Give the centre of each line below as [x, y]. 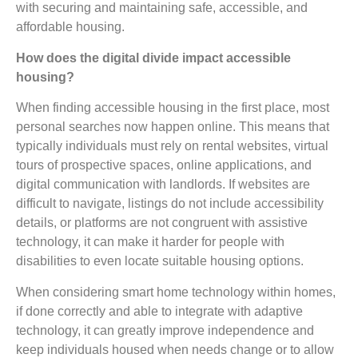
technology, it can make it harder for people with [150, 242]
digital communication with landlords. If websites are [163, 185]
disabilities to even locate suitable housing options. [160, 261]
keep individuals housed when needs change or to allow [175, 349]
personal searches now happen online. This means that [173, 127]
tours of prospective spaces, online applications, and [164, 165]
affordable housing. [70, 27]
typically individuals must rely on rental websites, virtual [172, 146]
